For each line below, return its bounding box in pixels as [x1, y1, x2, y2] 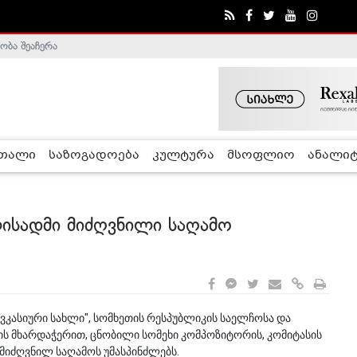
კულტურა [152, 147, 214, 165]
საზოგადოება [49, 147, 139, 165]
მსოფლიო [227, 147, 295, 165]
